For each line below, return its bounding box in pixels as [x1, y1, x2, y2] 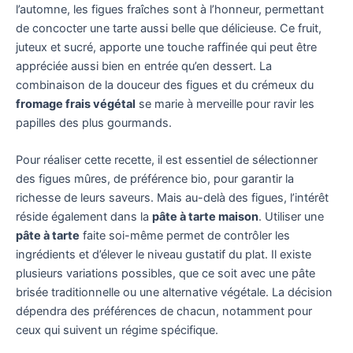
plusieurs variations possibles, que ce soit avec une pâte [16, 266, 315, 281]
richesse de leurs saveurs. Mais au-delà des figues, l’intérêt [16, 190, 329, 205]
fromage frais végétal [16, 96, 136, 111]
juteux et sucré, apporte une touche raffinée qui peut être [16, 39, 317, 54]
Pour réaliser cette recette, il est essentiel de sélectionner [16, 152, 318, 167]
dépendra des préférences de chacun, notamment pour [16, 303, 312, 318]
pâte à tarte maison [152, 209, 258, 224]
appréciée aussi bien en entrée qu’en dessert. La [16, 58, 272, 73]
